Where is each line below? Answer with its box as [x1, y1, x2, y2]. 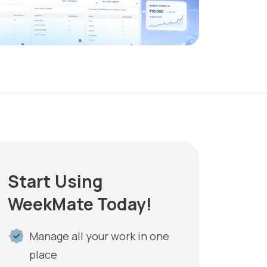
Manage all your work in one [29, 228, 170, 243]
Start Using [8, 169, 104, 193]
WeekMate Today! [8, 192, 153, 215]
